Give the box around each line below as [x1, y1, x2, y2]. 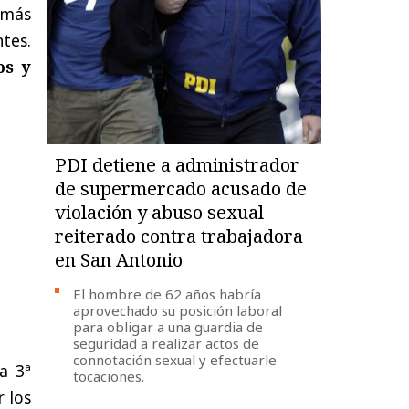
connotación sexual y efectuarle [73, 350, 278, 369]
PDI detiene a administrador [55, 152, 300, 177]
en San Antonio [55, 246, 184, 272]
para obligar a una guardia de [73, 317, 264, 336]
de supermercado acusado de [55, 175, 308, 201]
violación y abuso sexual [55, 199, 265, 225]
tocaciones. [73, 366, 145, 385]
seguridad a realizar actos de [73, 333, 260, 352]
